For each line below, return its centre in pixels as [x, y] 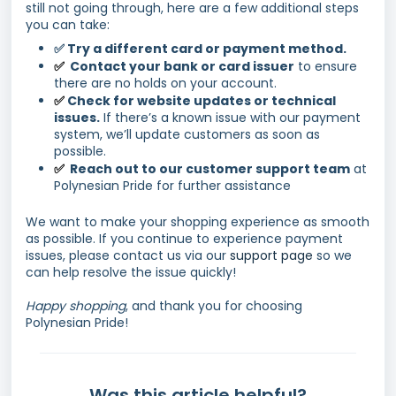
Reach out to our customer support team [209, 169]
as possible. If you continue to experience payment [184, 239]
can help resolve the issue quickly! [131, 272]
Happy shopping [76, 306]
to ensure [326, 66]
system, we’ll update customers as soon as [187, 134]
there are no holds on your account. [165, 83]
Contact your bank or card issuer [181, 66]
